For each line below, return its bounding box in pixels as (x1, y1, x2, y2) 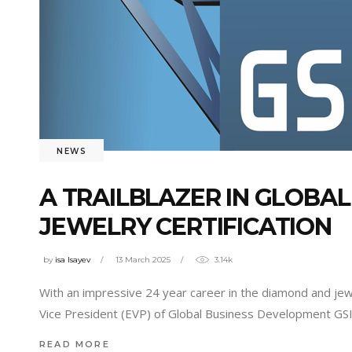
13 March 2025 (115, 254, 170, 265)
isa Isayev (55, 254, 90, 265)
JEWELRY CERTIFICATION (39, 212, 332, 242)
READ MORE (39, 339, 110, 350)
